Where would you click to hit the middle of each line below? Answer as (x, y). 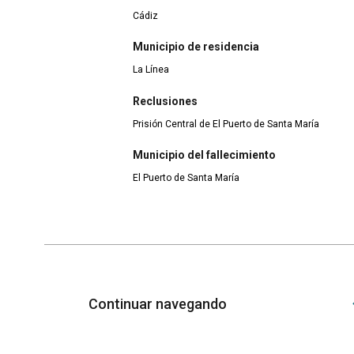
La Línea (151, 70)
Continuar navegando (159, 304)
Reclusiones (165, 101)
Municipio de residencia (196, 47)
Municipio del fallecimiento (204, 155)
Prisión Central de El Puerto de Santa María (226, 124)
